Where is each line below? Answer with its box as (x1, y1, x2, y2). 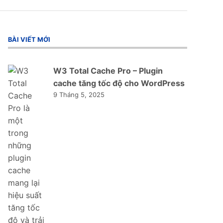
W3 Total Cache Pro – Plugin (53, 65, 163, 76)
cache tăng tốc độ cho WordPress (53, 78, 185, 88)
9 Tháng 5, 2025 (53, 90, 105, 99)
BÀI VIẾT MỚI (8, 36, 50, 44)
